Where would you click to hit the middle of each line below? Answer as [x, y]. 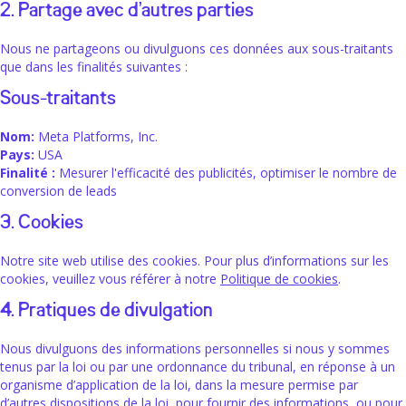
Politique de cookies [279, 279]
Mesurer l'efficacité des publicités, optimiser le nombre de [226, 173]
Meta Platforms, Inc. [96, 137]
